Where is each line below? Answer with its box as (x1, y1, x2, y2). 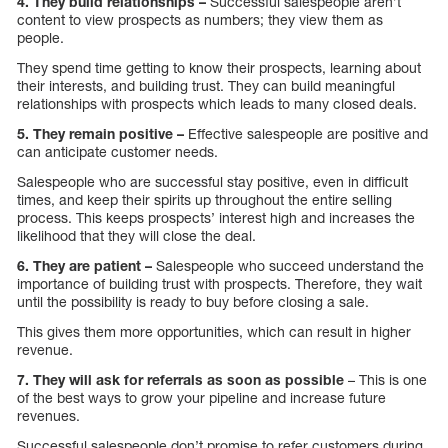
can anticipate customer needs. (17, 143, 218, 161)
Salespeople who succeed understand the (156, 257, 424, 275)
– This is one (344, 371, 427, 389)
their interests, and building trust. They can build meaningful (17, 77, 395, 95)
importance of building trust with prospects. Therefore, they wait (17, 275, 422, 293)
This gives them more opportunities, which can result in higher (17, 323, 411, 341)
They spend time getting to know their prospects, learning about (17, 59, 421, 77)
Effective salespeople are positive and (188, 125, 428, 143)
